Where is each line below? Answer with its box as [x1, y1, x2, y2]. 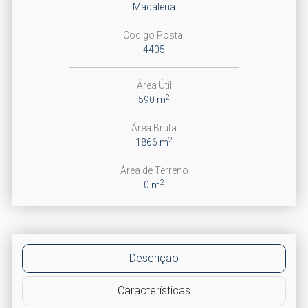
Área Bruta [131, 122, 177, 133]
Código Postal [123, 30, 185, 41]
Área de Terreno [120, 165, 188, 176]
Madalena [133, 1, 175, 12]
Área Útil [136, 80, 172, 91]
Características [118, 284, 190, 297]
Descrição [129, 252, 179, 265]
